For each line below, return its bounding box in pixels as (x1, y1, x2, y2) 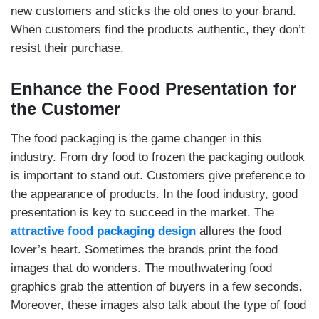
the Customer (11, 99, 120, 118)
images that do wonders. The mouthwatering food (11, 261, 272, 275)
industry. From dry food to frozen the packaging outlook (11, 150, 305, 164)
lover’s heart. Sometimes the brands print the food (11, 243, 278, 256)
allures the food (196, 224, 281, 238)
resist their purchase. (11, 41, 127, 55)
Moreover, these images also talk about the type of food (11, 298, 306, 312)
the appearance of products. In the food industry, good (11, 187, 298, 201)
